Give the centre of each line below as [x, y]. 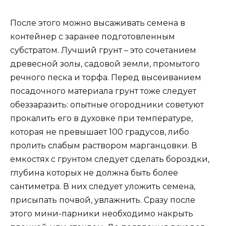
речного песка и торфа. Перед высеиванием [106, 78]
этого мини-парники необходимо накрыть [102, 214]
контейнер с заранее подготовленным [93, 37]
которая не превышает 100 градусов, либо [100, 132]
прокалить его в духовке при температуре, [101, 119]
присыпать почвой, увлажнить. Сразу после [103, 200]
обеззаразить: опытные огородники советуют [107, 105]
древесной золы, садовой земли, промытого [105, 64]
